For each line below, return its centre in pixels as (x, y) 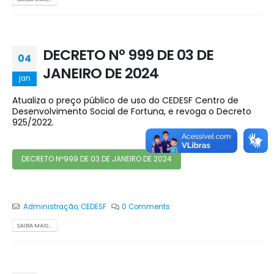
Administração (50, 207)
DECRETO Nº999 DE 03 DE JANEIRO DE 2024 (96, 159)
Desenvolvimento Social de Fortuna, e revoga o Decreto (132, 111)
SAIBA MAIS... (35, 226)
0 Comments (146, 207)
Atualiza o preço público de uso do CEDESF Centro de (125, 100)
